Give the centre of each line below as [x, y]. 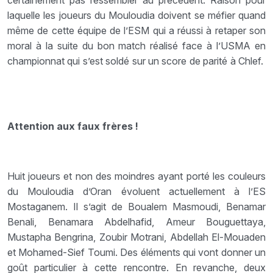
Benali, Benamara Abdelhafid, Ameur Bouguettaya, [136, 222]
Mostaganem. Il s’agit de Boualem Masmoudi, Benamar [136, 206]
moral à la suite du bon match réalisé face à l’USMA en [136, 45]
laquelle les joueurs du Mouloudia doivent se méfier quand [136, 15]
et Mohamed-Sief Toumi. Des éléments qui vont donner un [136, 252]
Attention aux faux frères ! [73, 126]
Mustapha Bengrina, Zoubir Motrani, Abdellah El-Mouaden [136, 237]
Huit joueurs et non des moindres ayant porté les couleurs [136, 176]
